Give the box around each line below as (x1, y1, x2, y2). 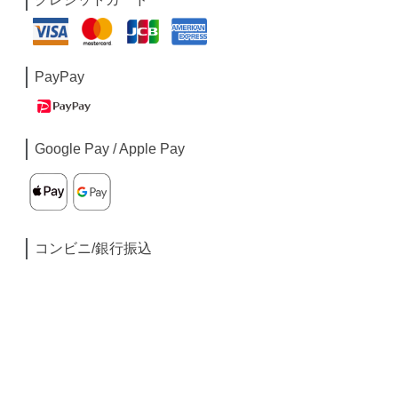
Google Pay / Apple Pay (35, 141, 186, 157)
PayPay (35, 68, 85, 84)
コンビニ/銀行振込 (35, 241, 153, 257)
